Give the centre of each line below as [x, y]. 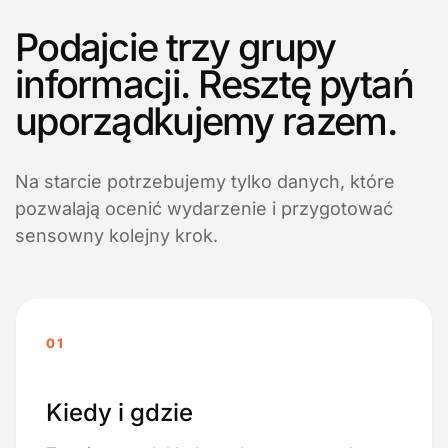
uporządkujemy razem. [206, 121]
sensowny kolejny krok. [116, 236]
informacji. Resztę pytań [214, 84]
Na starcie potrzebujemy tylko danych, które [205, 182]
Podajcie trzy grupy [175, 47]
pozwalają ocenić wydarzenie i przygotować [204, 209]
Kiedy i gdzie [119, 413]
